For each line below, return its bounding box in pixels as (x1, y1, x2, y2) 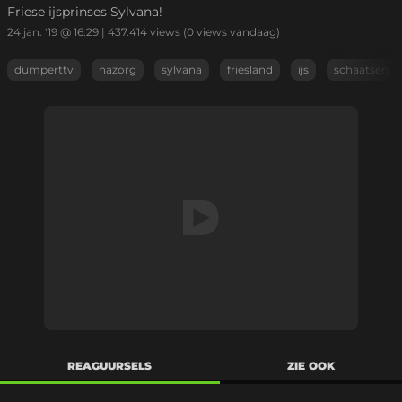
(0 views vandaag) (180, 25, 280, 39)
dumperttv (14, 63, 74, 76)
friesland (227, 63, 273, 76)
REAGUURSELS (67, 359, 153, 372)
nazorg (99, 63, 136, 76)
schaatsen (334, 63, 389, 76)
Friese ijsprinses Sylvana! (7, 4, 162, 20)
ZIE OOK (286, 359, 335, 372)
